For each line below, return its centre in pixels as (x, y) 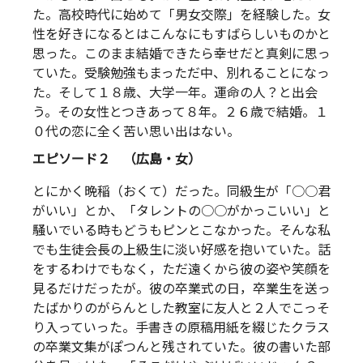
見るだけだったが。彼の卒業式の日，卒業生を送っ (181, 289)
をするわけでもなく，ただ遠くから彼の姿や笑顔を (181, 269)
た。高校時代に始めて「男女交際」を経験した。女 (181, 15)
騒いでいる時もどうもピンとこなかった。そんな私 (181, 231)
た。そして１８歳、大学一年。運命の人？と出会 (175, 93)
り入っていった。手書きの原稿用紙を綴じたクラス (181, 328)
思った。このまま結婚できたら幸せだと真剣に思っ (181, 54)
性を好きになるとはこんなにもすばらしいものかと (181, 35)
